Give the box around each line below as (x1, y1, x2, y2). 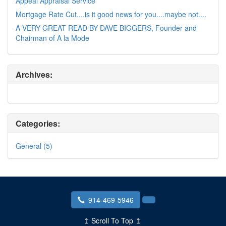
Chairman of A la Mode (16, 32, 89, 43)
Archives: (16, 68, 52, 80)
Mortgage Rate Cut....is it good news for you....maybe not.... (16, 9, 206, 19)
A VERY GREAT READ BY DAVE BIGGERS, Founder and (16, 22, 197, 33)
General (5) (16, 140, 52, 151)
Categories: (16, 117, 60, 129)
